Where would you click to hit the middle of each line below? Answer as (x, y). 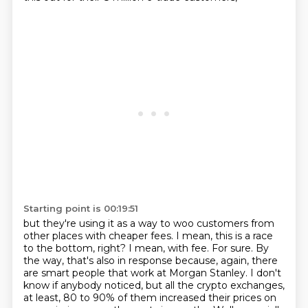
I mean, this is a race (224, 236)
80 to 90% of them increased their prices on (169, 298)
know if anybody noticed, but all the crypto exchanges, (154, 285)
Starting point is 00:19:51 (80, 208)
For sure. (233, 248)
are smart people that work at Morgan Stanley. (136, 273)
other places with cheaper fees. (99, 236)
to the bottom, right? (76, 248)
